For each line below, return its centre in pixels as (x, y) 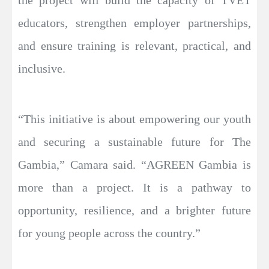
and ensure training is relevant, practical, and (134, 46)
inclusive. (42, 69)
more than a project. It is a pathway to (134, 188)
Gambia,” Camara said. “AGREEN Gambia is (134, 165)
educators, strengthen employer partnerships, (134, 23)
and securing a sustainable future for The (134, 142)
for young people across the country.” (109, 233)
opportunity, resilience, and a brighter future (134, 210)
